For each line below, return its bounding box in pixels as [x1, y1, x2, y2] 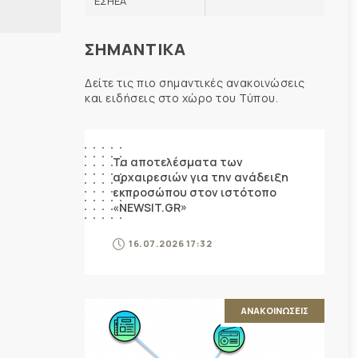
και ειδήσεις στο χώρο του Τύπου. [85, 89, 278, 105]
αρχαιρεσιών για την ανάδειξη [113, 169, 288, 185]
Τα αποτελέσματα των [113, 153, 243, 169]
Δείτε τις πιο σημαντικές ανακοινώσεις [85, 74, 305, 90]
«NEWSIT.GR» [113, 199, 187, 215]
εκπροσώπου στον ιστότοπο [113, 184, 276, 200]
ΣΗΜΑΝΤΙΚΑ [85, 38, 186, 60]
